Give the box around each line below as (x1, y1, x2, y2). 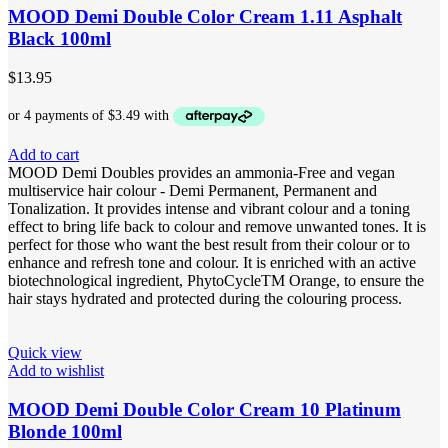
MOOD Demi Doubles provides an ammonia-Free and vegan (8, 164, 395, 182)
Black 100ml (8, 27, 111, 49)
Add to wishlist (8, 362, 104, 380)
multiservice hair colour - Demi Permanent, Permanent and (8, 182, 377, 200)
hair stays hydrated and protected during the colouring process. (8, 290, 402, 308)
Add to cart (8, 146, 79, 164)
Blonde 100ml (8, 420, 122, 442)
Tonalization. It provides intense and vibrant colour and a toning (8, 200, 410, 218)
